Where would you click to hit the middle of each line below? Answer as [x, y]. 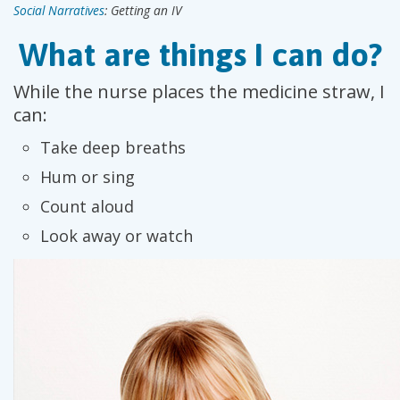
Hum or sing [87, 177]
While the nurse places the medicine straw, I [199, 92]
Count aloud [87, 206]
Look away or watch [117, 236]
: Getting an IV [143, 10]
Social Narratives [59, 10]
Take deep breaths [113, 147]
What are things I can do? [200, 54]
